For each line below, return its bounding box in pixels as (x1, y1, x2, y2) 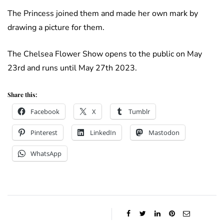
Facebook (30, 107, 59, 116)
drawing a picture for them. (7, 22, 104, 33)
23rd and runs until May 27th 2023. (7, 62, 137, 74)
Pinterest (30, 128, 57, 137)
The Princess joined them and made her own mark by (7, 8, 198, 19)
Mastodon (148, 128, 179, 137)
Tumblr (128, 107, 150, 116)
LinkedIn (90, 128, 116, 137)
